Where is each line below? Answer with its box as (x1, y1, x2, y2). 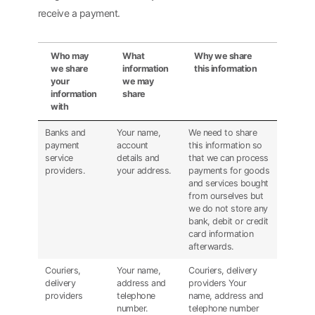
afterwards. (188, 240, 233, 252)
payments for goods (188, 165, 269, 176)
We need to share (188, 127, 257, 138)
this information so (188, 139, 262, 150)
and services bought (188, 177, 269, 188)
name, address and (188, 290, 264, 301)
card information (188, 228, 253, 239)
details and (117, 152, 160, 163)
